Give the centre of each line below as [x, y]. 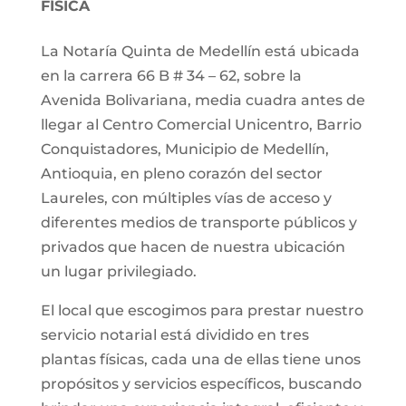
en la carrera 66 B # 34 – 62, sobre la [171, 76]
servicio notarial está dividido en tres [174, 335]
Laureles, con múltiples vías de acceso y [186, 198]
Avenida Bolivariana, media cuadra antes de [203, 100]
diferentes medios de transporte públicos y [198, 222]
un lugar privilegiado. [118, 271]
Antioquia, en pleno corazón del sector [181, 174]
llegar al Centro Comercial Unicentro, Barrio [201, 125]
